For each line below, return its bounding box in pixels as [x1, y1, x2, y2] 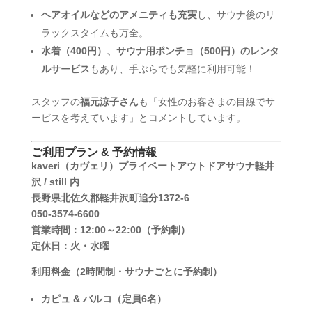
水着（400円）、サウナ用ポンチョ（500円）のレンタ [40, 45, 279, 56]
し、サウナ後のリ [196, 8, 275, 20]
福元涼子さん [79, 95, 139, 107]
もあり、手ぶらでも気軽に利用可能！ [89, 63, 256, 75]
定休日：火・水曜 [31, 240, 109, 251]
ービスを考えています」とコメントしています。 [31, 111, 246, 123]
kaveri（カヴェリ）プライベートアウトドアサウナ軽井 [31, 159, 274, 171]
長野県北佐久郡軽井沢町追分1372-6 [31, 192, 189, 203]
